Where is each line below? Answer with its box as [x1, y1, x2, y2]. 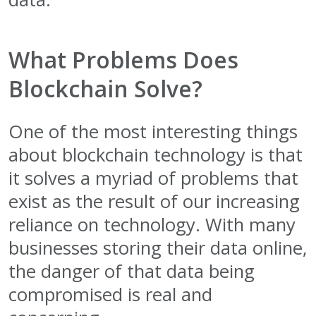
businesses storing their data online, [8, 235, 308, 260]
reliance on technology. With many [8, 212, 296, 237]
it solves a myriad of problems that [8, 165, 298, 190]
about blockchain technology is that [8, 142, 303, 167]
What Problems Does [8, 44, 238, 75]
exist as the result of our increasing [8, 188, 300, 214]
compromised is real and [8, 281, 212, 307]
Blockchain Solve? [8, 73, 202, 104]
